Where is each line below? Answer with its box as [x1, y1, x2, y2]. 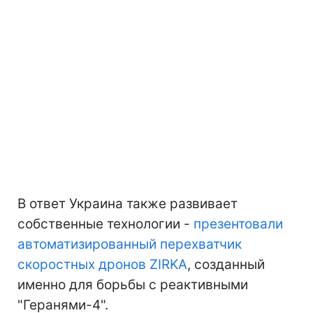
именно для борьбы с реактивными [17, 277, 248, 293]
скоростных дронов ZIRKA [17, 256, 187, 273]
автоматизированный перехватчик [17, 236, 242, 253]
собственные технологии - [17, 216, 194, 233]
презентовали [194, 216, 283, 233]
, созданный [187, 256, 265, 273]
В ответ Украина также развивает [17, 196, 238, 212]
